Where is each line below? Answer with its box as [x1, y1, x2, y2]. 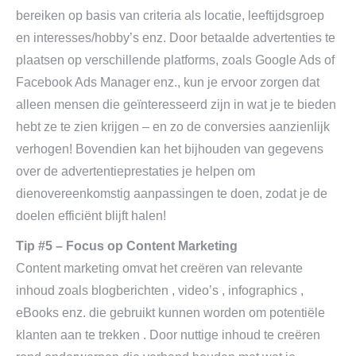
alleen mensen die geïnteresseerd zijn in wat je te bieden [16, 98, 336, 111]
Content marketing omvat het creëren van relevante [16, 261, 303, 275]
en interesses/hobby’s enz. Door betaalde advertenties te [16, 31, 335, 44]
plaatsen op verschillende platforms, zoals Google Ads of [16, 53, 335, 67]
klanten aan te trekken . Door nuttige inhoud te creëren [16, 328, 320, 342]
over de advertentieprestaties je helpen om [16, 164, 255, 178]
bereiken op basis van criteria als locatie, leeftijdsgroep [16, 9, 324, 22]
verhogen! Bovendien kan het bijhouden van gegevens [16, 142, 323, 156]
